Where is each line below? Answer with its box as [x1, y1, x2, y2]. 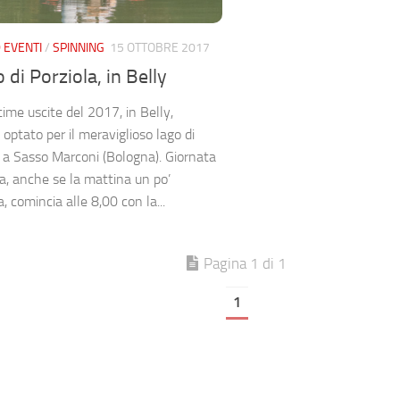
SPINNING [53, 40, 104, 56]
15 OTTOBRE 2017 [110, 40, 210, 56]
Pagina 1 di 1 [204, 254, 287, 273]
